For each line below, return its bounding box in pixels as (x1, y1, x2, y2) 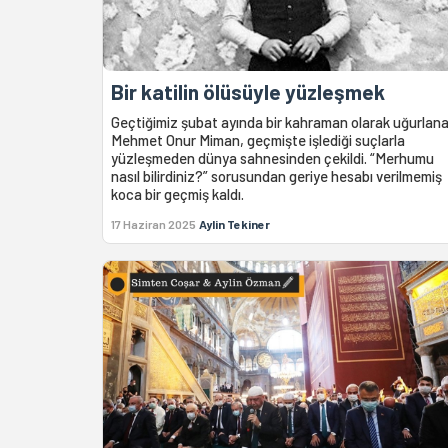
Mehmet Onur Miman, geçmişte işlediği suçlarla (111, 131, 405, 150)
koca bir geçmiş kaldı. (111, 185, 244, 204)
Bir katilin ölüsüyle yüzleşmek (111, 79, 385, 105)
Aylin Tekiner (199, 217, 270, 232)
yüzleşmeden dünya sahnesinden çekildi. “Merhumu (111, 149, 434, 168)
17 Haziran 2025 (111, 217, 196, 232)
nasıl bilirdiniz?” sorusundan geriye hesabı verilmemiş (111, 167, 442, 186)
